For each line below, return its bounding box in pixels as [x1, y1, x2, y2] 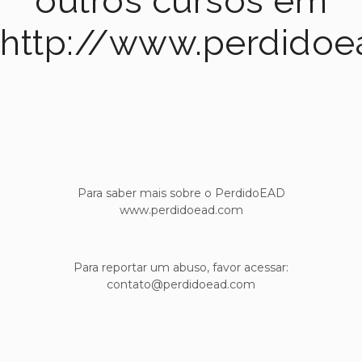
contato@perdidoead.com [107, 276, 255, 292]
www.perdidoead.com [119, 202, 243, 217]
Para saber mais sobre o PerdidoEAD [77, 185, 285, 200]
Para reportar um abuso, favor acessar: [74, 259, 288, 275]
